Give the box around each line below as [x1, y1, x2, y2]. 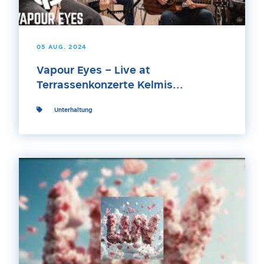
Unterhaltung [54, 107, 92, 113]
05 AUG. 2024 [37, 44, 87, 50]
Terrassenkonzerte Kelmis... [37, 80, 183, 91]
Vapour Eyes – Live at [37, 65, 150, 76]
